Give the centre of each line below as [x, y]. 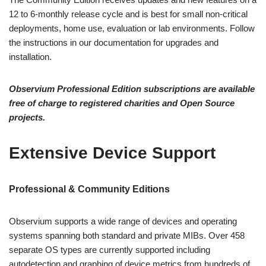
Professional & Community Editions [89, 189]
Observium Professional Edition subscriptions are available [132, 88]
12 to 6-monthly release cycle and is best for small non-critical [128, 14]
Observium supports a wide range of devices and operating [123, 221]
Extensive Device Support [112, 153]
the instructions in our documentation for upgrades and [114, 42]
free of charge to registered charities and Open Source [122, 103]
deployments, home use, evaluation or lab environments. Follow [132, 28]
